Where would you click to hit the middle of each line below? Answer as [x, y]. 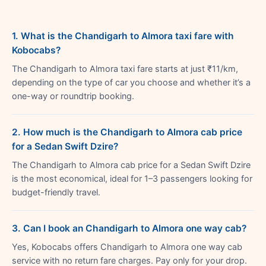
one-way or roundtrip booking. [73, 96]
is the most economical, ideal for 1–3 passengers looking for [132, 178]
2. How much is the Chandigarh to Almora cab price [127, 132]
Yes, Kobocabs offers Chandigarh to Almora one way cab [127, 247]
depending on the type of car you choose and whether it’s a [131, 82]
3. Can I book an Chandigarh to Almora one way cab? [129, 228]
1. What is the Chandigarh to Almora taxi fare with [123, 36]
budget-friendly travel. [56, 192]
